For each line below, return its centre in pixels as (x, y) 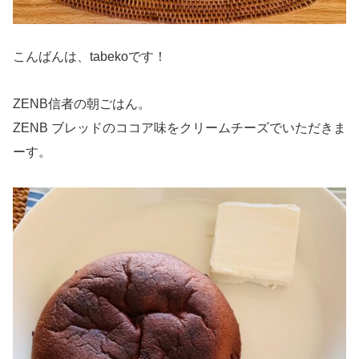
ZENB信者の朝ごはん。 (82, 103)
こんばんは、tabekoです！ (90, 56)
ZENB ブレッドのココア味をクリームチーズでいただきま (179, 127)
